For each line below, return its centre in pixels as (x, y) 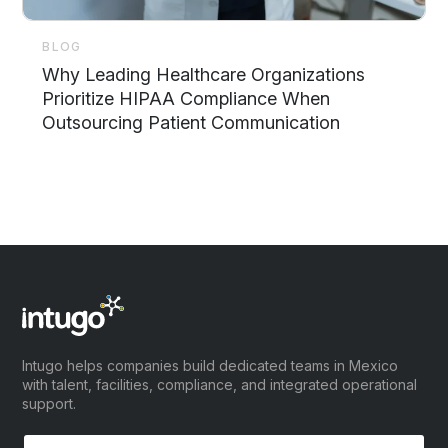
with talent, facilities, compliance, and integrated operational (220, 385)
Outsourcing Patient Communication (191, 123)
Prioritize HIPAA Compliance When (186, 99)
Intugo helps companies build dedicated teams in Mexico (210, 366)
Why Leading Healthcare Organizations (204, 75)
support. (49, 404)
